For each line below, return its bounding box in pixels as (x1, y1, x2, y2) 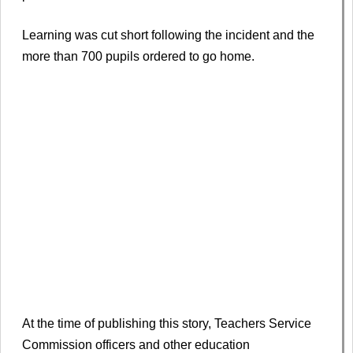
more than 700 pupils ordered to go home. (22, 50, 255, 64)
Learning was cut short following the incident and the (22, 28, 314, 43)
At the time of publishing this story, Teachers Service (22, 317, 311, 331)
